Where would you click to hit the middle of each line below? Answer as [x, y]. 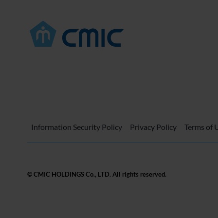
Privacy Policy [153, 127]
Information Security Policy [76, 127]
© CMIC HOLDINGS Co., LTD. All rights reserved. [97, 174]
